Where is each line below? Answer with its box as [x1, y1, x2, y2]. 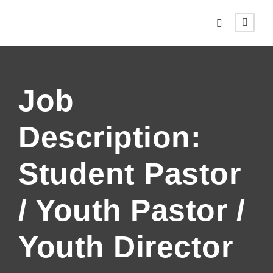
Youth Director [18, 230, 233, 264]
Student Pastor [18, 157, 241, 191]
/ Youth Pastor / [18, 193, 245, 227]
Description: [18, 120, 201, 154]
